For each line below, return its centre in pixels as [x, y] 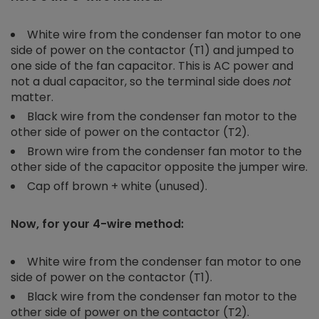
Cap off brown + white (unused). [117, 187]
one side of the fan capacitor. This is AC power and [152, 66]
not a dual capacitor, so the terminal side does [142, 82]
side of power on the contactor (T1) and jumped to [152, 51]
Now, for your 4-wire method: [97, 224]
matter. [32, 98]
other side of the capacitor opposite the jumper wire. [159, 167]
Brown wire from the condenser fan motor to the [164, 152]
